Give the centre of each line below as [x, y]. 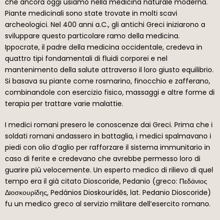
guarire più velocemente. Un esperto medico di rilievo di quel [109, 170]
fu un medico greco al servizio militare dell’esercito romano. [108, 204]
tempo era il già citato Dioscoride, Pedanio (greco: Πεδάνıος [106, 181]
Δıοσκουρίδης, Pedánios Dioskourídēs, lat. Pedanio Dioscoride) [108, 192]
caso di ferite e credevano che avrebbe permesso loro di [103, 158]
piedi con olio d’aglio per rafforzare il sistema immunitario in [108, 147]
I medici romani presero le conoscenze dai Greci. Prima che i [109, 124]
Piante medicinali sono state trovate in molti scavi [91, 13]
